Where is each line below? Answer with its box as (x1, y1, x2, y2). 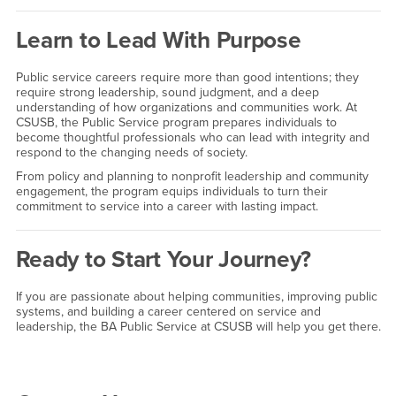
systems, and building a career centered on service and (15, 303, 321, 319)
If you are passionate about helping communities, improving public (15, 288, 377, 304)
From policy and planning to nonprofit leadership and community (15, 169, 369, 185)
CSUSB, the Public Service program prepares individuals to (15, 114, 337, 130)
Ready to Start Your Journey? (15, 246, 312, 274)
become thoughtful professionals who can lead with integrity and (15, 129, 369, 145)
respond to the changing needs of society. (15, 144, 247, 160)
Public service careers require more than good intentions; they (15, 69, 359, 85)
